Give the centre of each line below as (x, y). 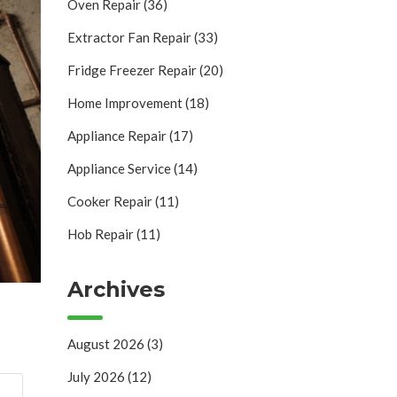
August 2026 (107, 344)
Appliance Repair (118, 135)
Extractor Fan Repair (131, 37)
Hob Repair (102, 234)
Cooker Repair (111, 201)
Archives (116, 289)
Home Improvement (126, 102)
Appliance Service (121, 168)
